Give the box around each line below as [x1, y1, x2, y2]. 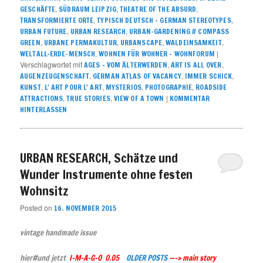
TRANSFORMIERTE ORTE [20, 15, 94, 26]
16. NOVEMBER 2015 [54, 203, 117, 213]
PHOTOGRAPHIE [144, 82, 193, 93]
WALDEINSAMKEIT [166, 38, 222, 48]
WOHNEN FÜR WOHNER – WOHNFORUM [99, 49, 215, 59]
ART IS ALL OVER [170, 60, 222, 70]
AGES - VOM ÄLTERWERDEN [84, 60, 167, 70]
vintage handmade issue [20, 227, 97, 238]
